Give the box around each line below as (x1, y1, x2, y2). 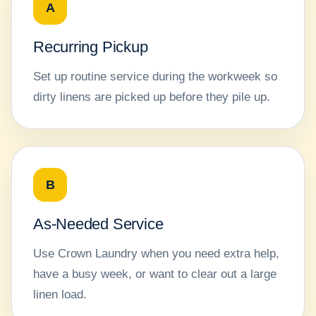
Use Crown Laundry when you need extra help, (33, 247, 279, 261)
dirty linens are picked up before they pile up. (33, 90, 270, 104)
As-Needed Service (33, 215, 164, 233)
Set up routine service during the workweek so (33, 70, 277, 84)
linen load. (33, 288, 87, 302)
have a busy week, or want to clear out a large (33, 267, 276, 281)
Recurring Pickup (33, 38, 148, 56)
